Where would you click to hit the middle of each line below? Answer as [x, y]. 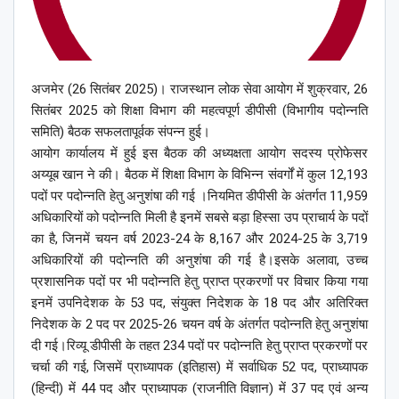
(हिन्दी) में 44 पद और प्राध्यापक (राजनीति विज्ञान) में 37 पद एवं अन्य [199, 389]
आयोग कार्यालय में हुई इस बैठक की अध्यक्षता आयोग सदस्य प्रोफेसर [199, 154]
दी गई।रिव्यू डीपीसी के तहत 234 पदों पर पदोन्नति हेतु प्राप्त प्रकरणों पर [199, 346]
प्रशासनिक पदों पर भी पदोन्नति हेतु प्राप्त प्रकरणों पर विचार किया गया [199, 282]
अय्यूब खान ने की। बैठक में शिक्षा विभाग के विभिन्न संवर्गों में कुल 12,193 [199, 175]
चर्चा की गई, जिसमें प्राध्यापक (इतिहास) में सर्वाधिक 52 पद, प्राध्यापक [199, 367]
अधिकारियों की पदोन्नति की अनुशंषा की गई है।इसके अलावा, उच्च [199, 261]
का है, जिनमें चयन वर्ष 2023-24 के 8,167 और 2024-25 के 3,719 [199, 239]
